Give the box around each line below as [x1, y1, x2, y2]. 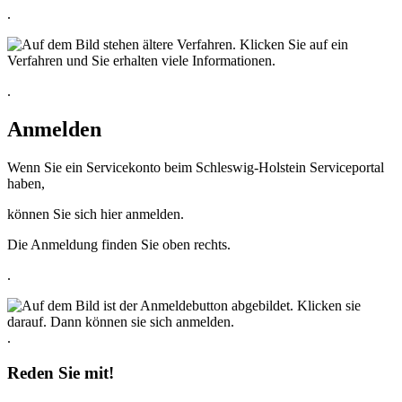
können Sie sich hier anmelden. [7, 205, 184, 222]
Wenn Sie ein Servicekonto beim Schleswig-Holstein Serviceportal [7, 159, 384, 175]
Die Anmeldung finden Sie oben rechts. [7, 236, 231, 252]
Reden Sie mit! [7, 363, 114, 382]
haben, [7, 175, 45, 191]
